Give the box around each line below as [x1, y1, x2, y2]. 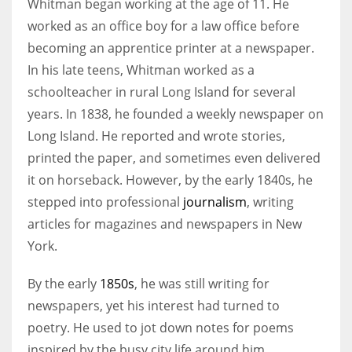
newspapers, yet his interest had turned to [27, 296, 280, 314]
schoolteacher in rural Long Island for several [27, 82, 295, 101]
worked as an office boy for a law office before [27, 16, 299, 35]
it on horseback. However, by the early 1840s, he [27, 170, 313, 189]
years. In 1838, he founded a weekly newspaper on [27, 104, 324, 123]
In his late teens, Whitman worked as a [27, 60, 255, 79]
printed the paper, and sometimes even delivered [27, 148, 321, 167]
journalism [183, 192, 247, 211]
